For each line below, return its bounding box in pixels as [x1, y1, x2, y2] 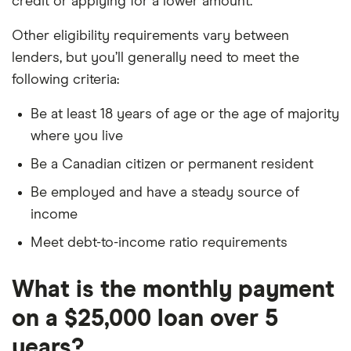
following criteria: [12, 73, 119, 87]
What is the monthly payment [12, 278, 335, 302]
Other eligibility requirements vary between [12, 29, 289, 43]
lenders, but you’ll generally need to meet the [12, 51, 299, 65]
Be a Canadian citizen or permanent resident [31, 157, 313, 172]
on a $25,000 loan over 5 [12, 307, 278, 331]
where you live [31, 129, 123, 143]
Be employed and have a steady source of [31, 186, 299, 200]
